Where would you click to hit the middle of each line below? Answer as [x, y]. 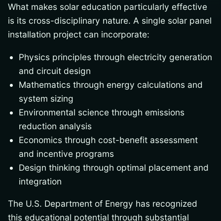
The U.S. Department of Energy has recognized [103, 203]
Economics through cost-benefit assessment [109, 140]
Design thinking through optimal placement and [114, 167]
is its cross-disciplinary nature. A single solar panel [110, 21]
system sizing [46, 98]
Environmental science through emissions [102, 112]
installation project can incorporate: [79, 35]
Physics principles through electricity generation [116, 57]
